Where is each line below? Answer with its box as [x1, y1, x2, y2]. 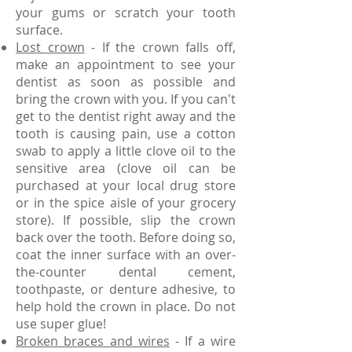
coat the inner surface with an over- [16, 246, 236, 263]
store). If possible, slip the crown [16, 211, 236, 229]
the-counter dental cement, [16, 263, 236, 280]
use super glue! [16, 315, 106, 332]
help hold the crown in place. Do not [16, 298, 236, 315]
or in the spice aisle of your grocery [16, 194, 236, 211]
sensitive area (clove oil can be [16, 159, 236, 177]
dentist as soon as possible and [16, 73, 236, 90]
